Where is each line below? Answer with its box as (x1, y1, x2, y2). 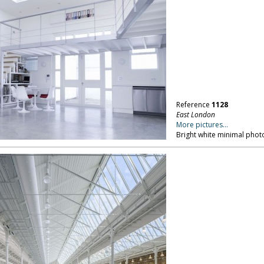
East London (176, 110, 215, 120)
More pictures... (176, 120, 228, 130)
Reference (176, 100, 212, 110)
